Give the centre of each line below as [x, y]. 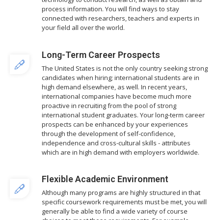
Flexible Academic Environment [105, 179]
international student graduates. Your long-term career [123, 115]
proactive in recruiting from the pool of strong [109, 105]
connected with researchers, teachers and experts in [121, 18]
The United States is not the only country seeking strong [125, 68]
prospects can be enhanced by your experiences [115, 124]
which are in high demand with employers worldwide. [121, 152]
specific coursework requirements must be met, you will [124, 202]
